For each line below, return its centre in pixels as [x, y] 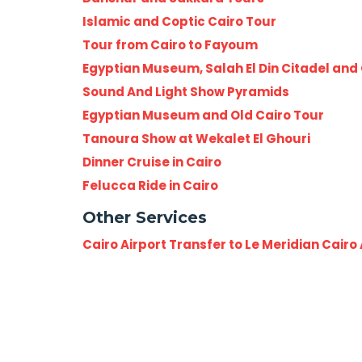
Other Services [145, 217]
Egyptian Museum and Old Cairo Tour [203, 115]
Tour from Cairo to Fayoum [170, 44]
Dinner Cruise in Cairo [152, 162]
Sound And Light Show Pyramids [186, 91]
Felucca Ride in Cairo [150, 185]
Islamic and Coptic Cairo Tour [179, 21]
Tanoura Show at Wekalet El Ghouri [196, 138]
